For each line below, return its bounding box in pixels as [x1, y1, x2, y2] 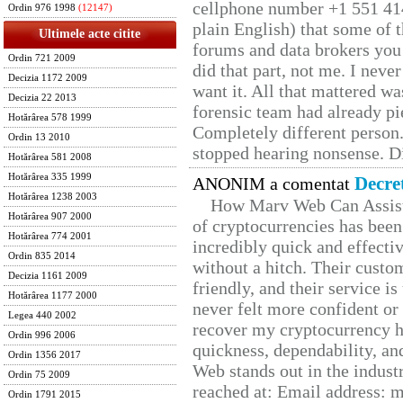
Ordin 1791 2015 [8, 390, 81, 399]
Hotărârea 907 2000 [8, 211, 92, 221]
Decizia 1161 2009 [8, 271, 87, 281]
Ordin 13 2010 [8, 132, 70, 142]
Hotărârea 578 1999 [8, 112, 92, 122]
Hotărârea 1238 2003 [8, 192, 97, 201]
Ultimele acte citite [39, 27, 141, 40]
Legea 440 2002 [8, 310, 76, 320]
